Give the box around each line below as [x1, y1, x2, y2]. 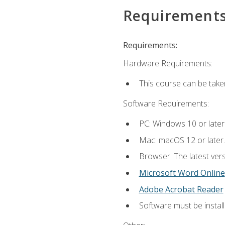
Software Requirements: [123, 98, 209, 109]
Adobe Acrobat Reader [139, 183, 223, 195]
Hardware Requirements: [123, 57, 212, 69]
